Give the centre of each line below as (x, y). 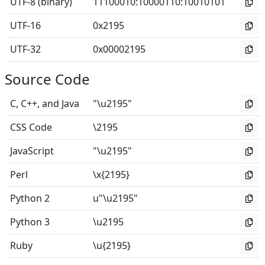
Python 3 (30, 222)
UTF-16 (25, 25)
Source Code (47, 79)
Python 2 (30, 198)
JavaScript (32, 151)
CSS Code (31, 127)
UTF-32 (25, 49)
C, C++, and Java (45, 104)
